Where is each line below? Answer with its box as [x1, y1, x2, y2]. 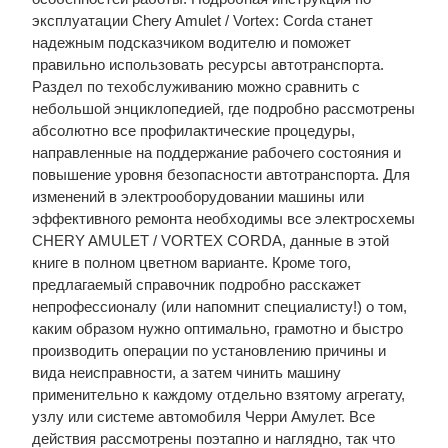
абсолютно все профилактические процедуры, [31, 122, 355, 139]
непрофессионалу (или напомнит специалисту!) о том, [31, 298, 407, 315]
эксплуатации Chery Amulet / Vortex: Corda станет [31, 12, 373, 29]
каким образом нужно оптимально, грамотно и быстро [31, 320, 403, 337]
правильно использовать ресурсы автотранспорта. [31, 56, 384, 73]
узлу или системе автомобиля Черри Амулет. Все [31, 408, 375, 425]
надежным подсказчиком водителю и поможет [31, 34, 351, 51]
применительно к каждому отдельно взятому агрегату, [31, 386, 405, 403]
